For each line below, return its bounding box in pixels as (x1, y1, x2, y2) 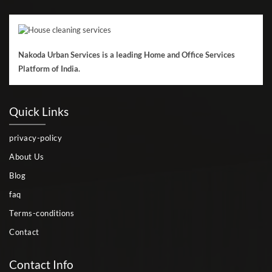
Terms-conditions (9, 208, 74, 218)
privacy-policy (9, 132, 62, 143)
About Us (9, 151, 44, 161)
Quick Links (9, 104, 69, 118)
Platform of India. (18, 63, 80, 73)
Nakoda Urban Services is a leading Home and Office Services (18, 49, 235, 59)
